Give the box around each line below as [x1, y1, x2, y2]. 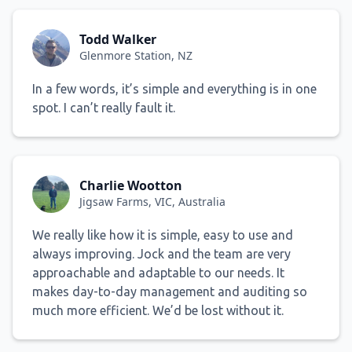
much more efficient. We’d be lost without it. [32, 302, 284, 317]
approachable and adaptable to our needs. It [32, 265, 284, 280]
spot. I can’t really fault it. [32, 100, 175, 115]
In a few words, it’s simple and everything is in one [32, 81, 317, 96]
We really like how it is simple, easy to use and [32, 227, 293, 242]
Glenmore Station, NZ [79, 48, 192, 64]
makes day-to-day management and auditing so [32, 284, 307, 299]
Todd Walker [79, 31, 156, 49]
